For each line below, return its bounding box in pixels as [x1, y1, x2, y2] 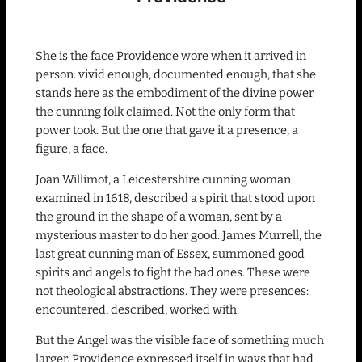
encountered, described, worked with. [36, 301, 239, 317]
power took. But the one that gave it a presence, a [36, 123, 298, 138]
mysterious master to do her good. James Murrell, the [36, 227, 322, 242]
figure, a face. [36, 141, 107, 157]
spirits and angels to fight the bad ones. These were [36, 264, 310, 280]
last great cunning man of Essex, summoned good [36, 246, 305, 261]
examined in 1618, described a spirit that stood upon [36, 190, 315, 205]
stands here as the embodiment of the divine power [36, 86, 314, 101]
